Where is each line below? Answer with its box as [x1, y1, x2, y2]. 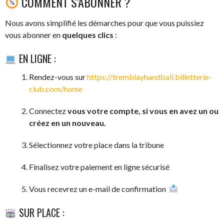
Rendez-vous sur [29, 71, 87, 81]
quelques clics [62, 29, 113, 39]
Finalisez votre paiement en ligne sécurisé [29, 161, 169, 171]
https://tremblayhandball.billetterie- [87, 71, 212, 81]
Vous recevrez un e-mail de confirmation [29, 183, 169, 193]
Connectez [29, 105, 67, 115]
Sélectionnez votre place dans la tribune [29, 139, 164, 149]
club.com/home [29, 83, 82, 93]
